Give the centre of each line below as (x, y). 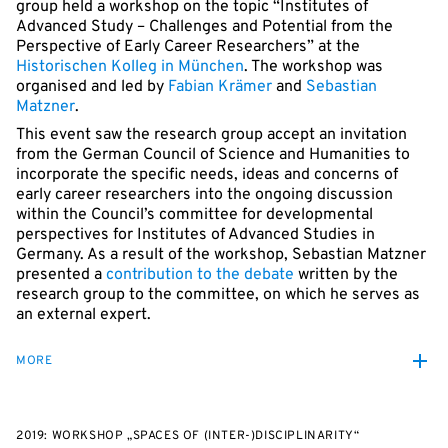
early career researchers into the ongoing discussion (204, 195)
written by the (346, 275)
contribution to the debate (200, 275)
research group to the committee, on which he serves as (218, 295)
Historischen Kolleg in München (130, 67)
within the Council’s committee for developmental (194, 215)
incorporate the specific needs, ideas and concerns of (207, 175)
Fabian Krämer (220, 87)
